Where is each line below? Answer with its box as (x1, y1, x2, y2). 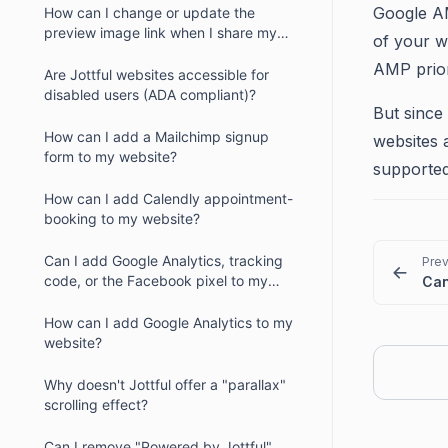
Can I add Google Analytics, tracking (44, 252, 283, 269)
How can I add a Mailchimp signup (44, 128, 269, 145)
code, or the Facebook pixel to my (44, 272, 268, 289)
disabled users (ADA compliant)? (44, 86, 256, 103)
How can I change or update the (44, 4, 255, 21)
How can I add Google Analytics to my (44, 314, 293, 331)
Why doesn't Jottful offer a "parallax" (44, 376, 286, 393)
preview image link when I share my (44, 24, 277, 41)
